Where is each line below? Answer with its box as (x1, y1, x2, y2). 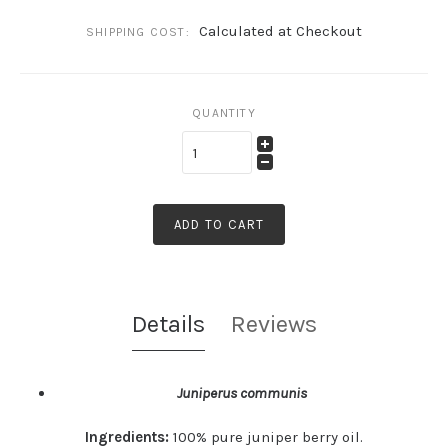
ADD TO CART (173, 217, 265, 233)
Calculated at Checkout (198, 22, 362, 41)
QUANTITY (192, 106, 256, 121)
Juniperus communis (176, 384, 307, 403)
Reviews (230, 310, 317, 339)
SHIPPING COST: (86, 25, 190, 40)
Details (131, 310, 205, 339)
